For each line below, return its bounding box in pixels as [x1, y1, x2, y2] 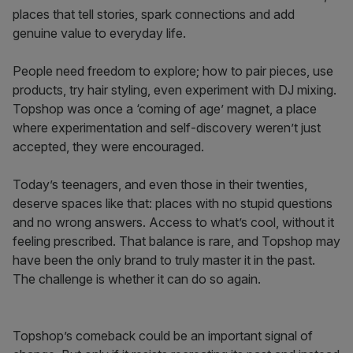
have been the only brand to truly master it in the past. [13, 252, 315, 268]
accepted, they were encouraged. [13, 139, 204, 154]
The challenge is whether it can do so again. [13, 271, 261, 287]
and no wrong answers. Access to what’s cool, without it [13, 214, 334, 230]
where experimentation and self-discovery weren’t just [13, 120, 321, 136]
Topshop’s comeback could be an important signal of [13, 328, 313, 344]
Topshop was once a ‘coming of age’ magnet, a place [13, 101, 317, 117]
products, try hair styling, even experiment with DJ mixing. [13, 82, 336, 98]
